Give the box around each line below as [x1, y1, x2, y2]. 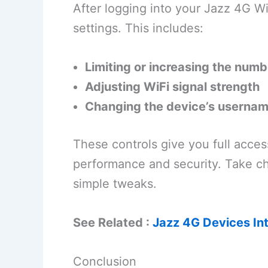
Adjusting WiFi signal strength [85, 80, 260, 95]
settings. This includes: [73, 21, 203, 36]
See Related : [73, 215, 153, 230]
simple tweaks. [73, 176, 157, 191]
